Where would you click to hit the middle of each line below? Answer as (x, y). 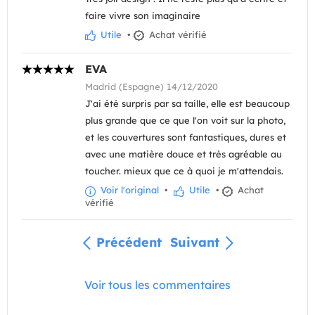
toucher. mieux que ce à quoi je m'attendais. (184, 171)
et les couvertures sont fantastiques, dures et (186, 137)
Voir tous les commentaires (157, 284)
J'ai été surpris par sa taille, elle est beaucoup (187, 104)
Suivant (194, 242)
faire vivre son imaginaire (143, 16)
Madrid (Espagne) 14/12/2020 (152, 87)
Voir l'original (128, 190)
